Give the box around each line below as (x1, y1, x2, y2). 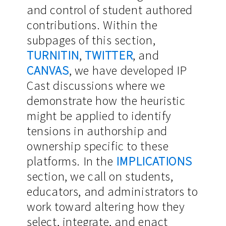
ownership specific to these (26, 138, 169, 154)
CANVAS (26, 63, 69, 79)
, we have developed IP (69, 63, 187, 79)
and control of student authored (26, 2, 193, 18)
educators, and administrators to (26, 184, 198, 200)
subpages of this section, (26, 32, 156, 48)
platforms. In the (26, 153, 116, 169)
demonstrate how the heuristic (26, 93, 186, 109)
